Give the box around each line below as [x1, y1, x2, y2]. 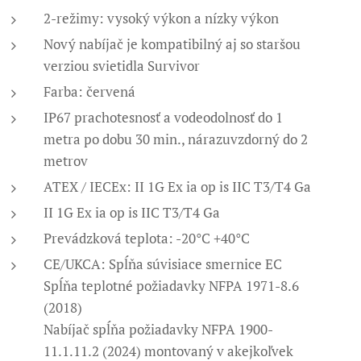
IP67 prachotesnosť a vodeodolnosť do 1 [44, 108, 284, 127]
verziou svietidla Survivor [44, 56, 201, 75]
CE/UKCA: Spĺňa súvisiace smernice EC [44, 255, 283, 273]
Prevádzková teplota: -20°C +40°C [44, 229, 251, 247]
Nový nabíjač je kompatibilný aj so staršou [44, 35, 301, 53]
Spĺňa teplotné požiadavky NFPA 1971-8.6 [44, 276, 300, 295]
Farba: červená [44, 82, 136, 101]
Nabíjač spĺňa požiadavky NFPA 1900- [44, 320, 274, 338]
